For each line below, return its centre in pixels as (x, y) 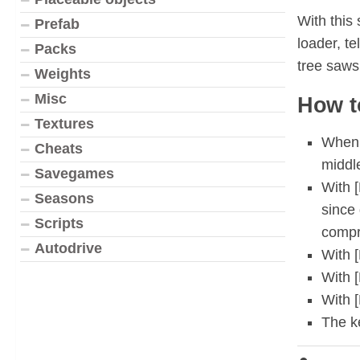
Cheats (59, 149)
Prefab (57, 24)
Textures (64, 124)
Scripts (59, 223)
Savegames (74, 174)
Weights (63, 74)
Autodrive (68, 248)
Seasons (64, 198)
